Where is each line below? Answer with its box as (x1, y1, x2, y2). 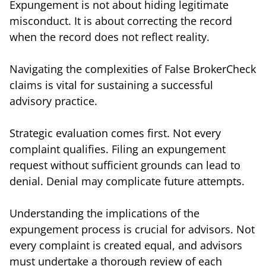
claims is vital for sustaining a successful (9, 77, 213, 92)
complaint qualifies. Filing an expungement (9, 141, 226, 156)
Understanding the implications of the (9, 205, 199, 220)
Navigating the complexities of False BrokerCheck (9, 61, 256, 76)
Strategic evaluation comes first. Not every (9, 125, 221, 140)
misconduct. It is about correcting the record (9, 13, 232, 28)
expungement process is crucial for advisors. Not (9, 221, 255, 236)
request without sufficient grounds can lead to (9, 157, 240, 172)
